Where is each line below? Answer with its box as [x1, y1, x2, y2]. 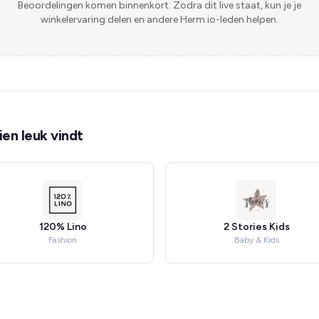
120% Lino [38, 221, 87, 233]
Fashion [48, 235, 77, 245]
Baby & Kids [234, 235, 279, 245]
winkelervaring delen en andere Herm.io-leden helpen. [41, 14, 278, 26]
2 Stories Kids [223, 221, 290, 233]
